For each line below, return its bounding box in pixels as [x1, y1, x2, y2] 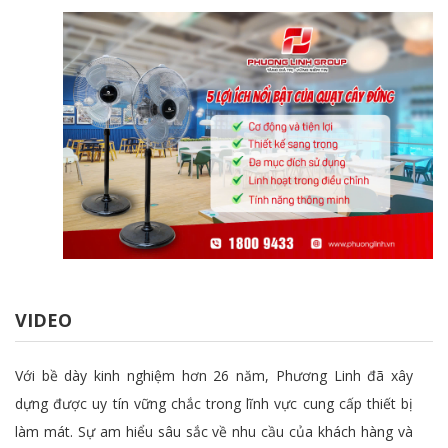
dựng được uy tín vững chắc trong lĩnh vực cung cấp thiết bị [15, 393, 413, 413]
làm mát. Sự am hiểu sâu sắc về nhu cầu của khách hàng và [15, 421, 413, 441]
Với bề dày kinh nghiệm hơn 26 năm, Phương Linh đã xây [15, 365, 413, 385]
